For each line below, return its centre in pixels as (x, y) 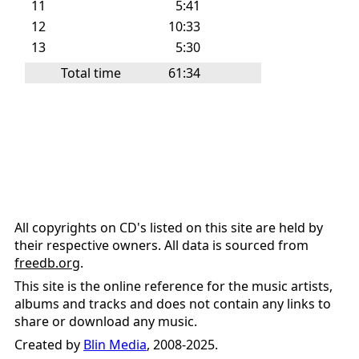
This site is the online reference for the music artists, (173, 286)
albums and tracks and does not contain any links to (173, 304)
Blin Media (115, 344)
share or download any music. (106, 322)
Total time (91, 73)
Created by (49, 344)
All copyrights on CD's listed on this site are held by (169, 228)
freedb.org (47, 263)
